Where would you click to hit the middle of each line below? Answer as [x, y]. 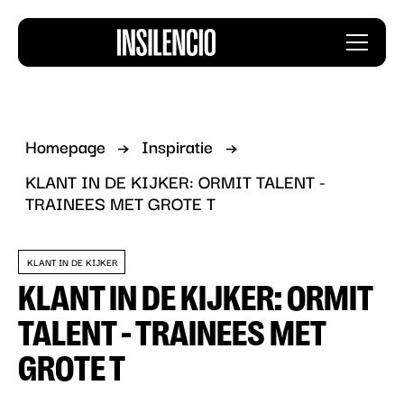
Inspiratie [178, 146]
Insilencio [337, 39]
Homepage [65, 146]
